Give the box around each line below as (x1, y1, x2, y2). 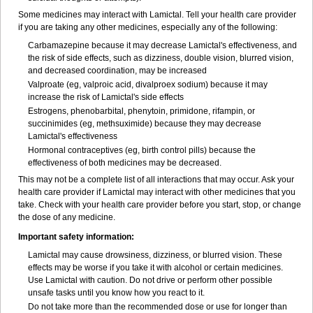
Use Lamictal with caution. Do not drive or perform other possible (28, 275, 272, 285)
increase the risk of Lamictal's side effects (28, 92, 184, 102)
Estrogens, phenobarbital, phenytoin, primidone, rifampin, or (28, 106, 255, 116)
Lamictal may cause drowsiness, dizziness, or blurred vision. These (28, 250, 282, 260)
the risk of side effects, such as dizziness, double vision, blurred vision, (28, 53, 293, 63)
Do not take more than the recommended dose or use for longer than (28, 302, 287, 312)
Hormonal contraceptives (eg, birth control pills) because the (28, 145, 256, 155)
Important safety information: (18, 232, 134, 242)
